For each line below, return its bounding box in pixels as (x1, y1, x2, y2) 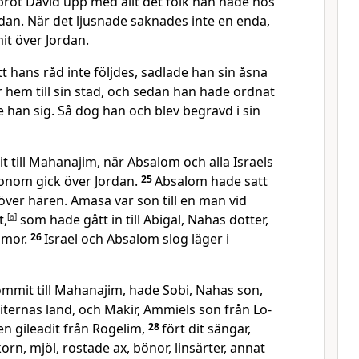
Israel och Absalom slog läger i (44, 230, 229, 248)
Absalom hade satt (155, 172, 268, 190)
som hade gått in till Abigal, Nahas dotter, (17, 211, 268, 228)
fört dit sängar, (162, 320, 251, 337)
